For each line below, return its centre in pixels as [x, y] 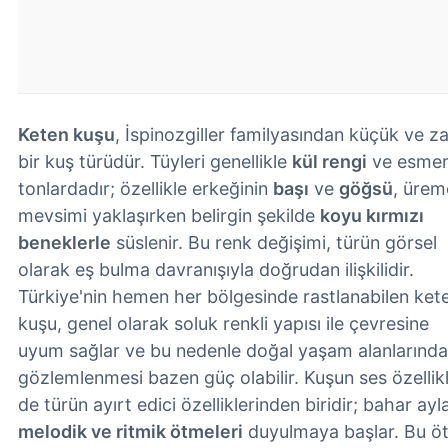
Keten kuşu [66, 134]
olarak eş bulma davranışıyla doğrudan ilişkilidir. [216, 269]
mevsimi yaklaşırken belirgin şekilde [169, 215]
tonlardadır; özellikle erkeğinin [145, 188]
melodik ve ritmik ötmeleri [130, 431]
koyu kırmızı [372, 215]
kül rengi [329, 161]
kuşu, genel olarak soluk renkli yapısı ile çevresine [223, 323]
